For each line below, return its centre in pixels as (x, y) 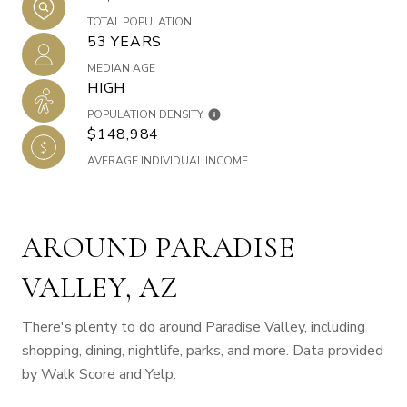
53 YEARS (124, 42)
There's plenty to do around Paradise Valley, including (194, 328)
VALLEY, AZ (100, 288)
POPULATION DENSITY (145, 115)
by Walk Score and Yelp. (99, 375)
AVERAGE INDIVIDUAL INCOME (168, 161)
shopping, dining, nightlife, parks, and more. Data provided (203, 351)
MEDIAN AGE (121, 69)
